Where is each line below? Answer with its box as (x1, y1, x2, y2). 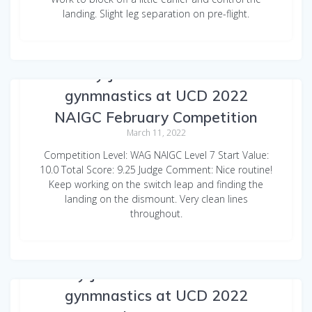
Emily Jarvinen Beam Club (67, 65, 245, 84)
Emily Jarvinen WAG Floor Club (48, 265, 264, 283)
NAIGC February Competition (54, 108, 258, 127)
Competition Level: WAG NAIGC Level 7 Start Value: (43, 148, 269, 162)
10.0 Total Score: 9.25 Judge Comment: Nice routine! (40, 163, 272, 177)
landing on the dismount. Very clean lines (64, 192, 248, 206)
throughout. (130, 207, 182, 221)
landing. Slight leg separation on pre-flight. (63, 7, 249, 21)
